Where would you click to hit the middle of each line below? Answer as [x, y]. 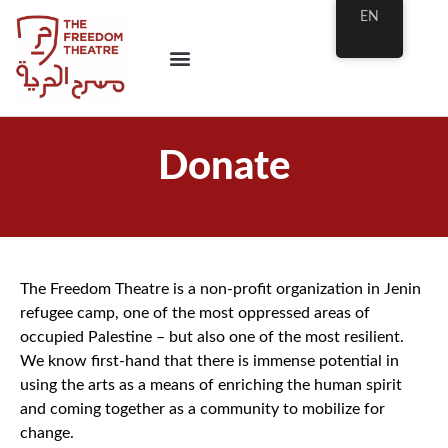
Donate [224, 166]
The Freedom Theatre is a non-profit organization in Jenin [220, 288]
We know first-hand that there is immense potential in [209, 360]
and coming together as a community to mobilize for [202, 408]
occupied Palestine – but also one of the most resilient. [212, 336]
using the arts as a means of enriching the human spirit [211, 384]
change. [47, 432]
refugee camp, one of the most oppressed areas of [195, 312]
